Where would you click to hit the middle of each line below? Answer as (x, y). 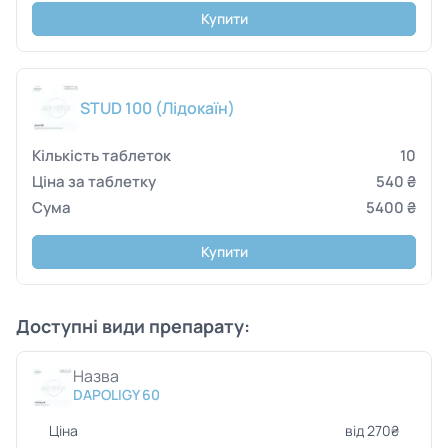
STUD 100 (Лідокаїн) (157, 108)
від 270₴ (372, 430)
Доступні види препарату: (133, 326)
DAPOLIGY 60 (116, 394)
